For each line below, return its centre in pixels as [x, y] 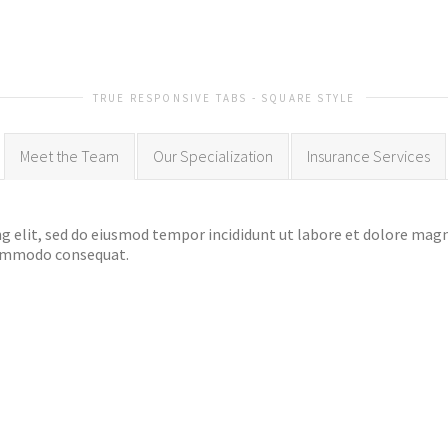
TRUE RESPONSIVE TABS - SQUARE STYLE [224, 98]
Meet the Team [69, 156]
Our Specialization [212, 156]
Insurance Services [368, 156]
